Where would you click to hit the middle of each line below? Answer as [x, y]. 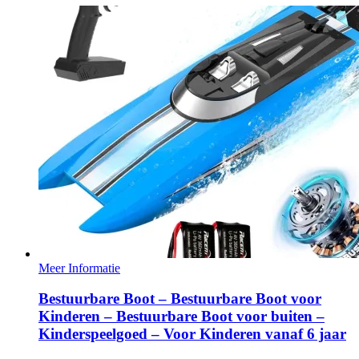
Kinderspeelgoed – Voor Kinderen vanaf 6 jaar [192, 334]
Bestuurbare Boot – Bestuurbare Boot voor [180, 299]
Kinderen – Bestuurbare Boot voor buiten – [182, 317]
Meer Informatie [79, 268]
